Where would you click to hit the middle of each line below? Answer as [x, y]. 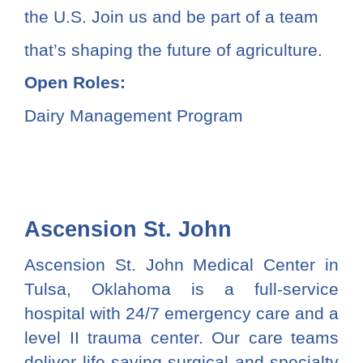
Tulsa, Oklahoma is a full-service [181, 289]
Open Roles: [75, 83]
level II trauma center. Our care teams [181, 338]
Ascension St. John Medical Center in [181, 265]
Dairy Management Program [134, 115]
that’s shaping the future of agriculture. [173, 49]
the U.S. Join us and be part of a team [171, 16]
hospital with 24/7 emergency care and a [181, 314]
